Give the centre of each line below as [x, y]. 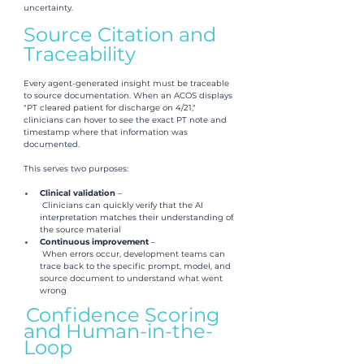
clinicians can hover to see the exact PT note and [126, 119]
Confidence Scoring [125, 314]
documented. [52, 144]
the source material [80, 229]
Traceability [80, 54]
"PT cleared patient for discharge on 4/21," [111, 107]
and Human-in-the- [118, 331]
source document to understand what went [132, 278]
